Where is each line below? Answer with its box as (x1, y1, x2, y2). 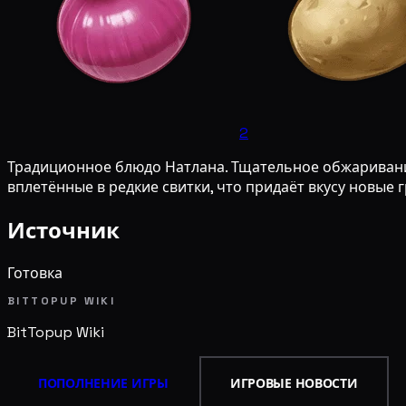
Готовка (7, 263, 63, 283)
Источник (7, 216, 120, 245)
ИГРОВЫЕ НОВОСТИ (229, 375, 358, 392)
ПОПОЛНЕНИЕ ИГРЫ (38, 375, 169, 392)
